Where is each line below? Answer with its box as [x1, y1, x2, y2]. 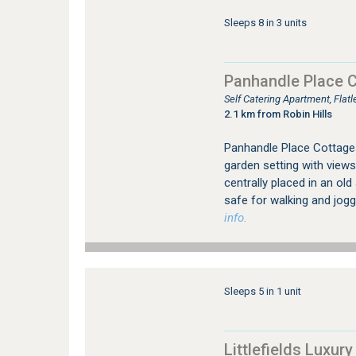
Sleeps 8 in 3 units [223, 17, 307, 29]
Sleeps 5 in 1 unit [223, 285, 301, 297]
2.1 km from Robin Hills [223, 108, 332, 120]
